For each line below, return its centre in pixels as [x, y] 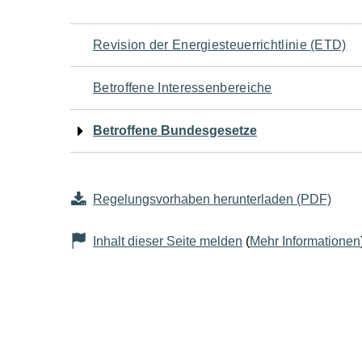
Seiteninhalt [148, 164]
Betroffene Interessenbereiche [183, 88]
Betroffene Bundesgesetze [175, 130]
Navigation [141, 43]
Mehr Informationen [305, 241]
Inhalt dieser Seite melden [168, 241]
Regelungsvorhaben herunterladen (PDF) [212, 199]
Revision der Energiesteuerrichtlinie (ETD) [220, 45]
